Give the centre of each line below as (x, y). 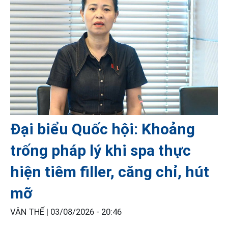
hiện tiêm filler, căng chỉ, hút (110, 172)
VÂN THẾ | (30, 212)
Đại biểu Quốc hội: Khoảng (103, 129)
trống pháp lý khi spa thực (101, 150)
